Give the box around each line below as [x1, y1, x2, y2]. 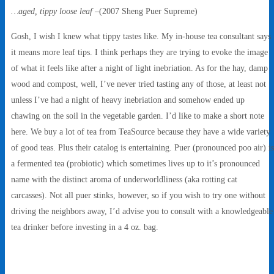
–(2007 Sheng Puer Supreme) [95, 6, 198, 17]
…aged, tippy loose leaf [11, 6, 95, 17]
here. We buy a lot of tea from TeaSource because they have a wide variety [11, 126, 270, 136]
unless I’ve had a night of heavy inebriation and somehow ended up [11, 94, 245, 105]
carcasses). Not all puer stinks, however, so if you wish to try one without [11, 190, 265, 200]
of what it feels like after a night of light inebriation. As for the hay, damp [11, 62, 268, 73]
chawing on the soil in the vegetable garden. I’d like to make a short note [11, 110, 264, 120]
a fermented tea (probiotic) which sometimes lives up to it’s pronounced [11, 158, 260, 168]
